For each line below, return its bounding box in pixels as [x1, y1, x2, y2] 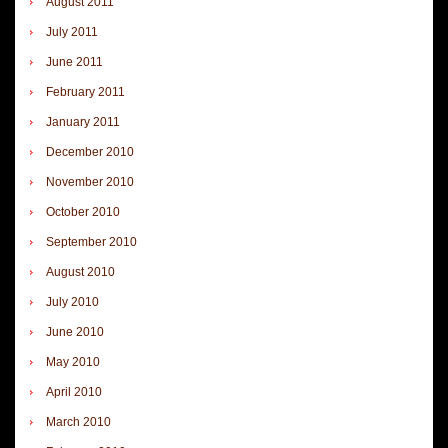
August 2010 [46, 264, 115, 279]
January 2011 [46, 114, 120, 129]
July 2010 [46, 294, 99, 309]
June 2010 [46, 324, 104, 339]
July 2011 [46, 24, 98, 39]
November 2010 [46, 174, 134, 189]
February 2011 [46, 84, 125, 99]
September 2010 [46, 234, 137, 249]
